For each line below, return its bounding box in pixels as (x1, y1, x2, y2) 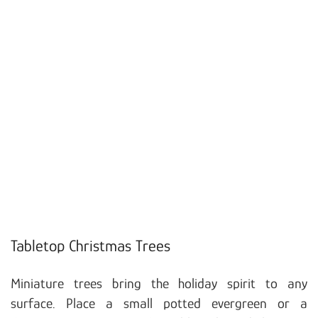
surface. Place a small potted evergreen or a (11, 295, 307, 311)
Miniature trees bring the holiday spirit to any (11, 275, 307, 291)
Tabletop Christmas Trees (11, 236, 170, 255)
